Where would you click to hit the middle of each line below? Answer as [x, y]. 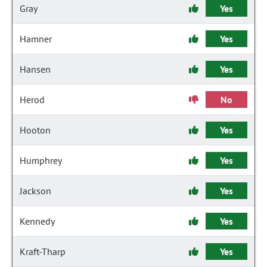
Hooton [35, 130]
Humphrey [41, 160]
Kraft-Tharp [43, 252]
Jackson [35, 191]
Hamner [36, 39]
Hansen [35, 69]
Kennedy [37, 221]
